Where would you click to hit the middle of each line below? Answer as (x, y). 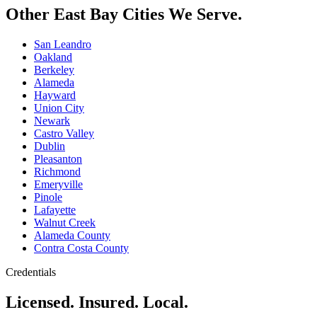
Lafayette (55, 210)
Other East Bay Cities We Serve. (124, 15)
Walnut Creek (65, 223)
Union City (59, 108)
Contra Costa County (81, 248)
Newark (52, 121)
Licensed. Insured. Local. (97, 302)
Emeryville (58, 184)
